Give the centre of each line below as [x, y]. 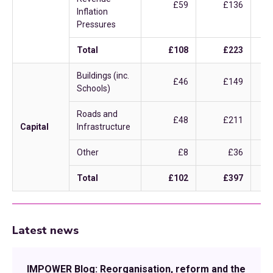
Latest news [45, 230]
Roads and [97, 114]
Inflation [92, 12]
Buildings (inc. [103, 76]
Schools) [94, 88]
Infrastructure [104, 127]
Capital [34, 127]
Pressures [96, 24]
